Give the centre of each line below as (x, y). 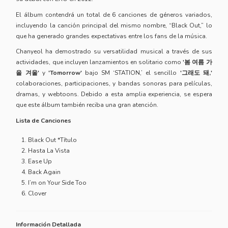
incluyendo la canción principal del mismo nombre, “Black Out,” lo (114, 25)
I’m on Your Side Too (58, 182)
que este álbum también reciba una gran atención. (87, 105)
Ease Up (40, 161)
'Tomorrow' (65, 73)
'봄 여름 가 (197, 62)
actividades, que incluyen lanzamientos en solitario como (99, 62)
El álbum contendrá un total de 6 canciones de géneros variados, (114, 15)
